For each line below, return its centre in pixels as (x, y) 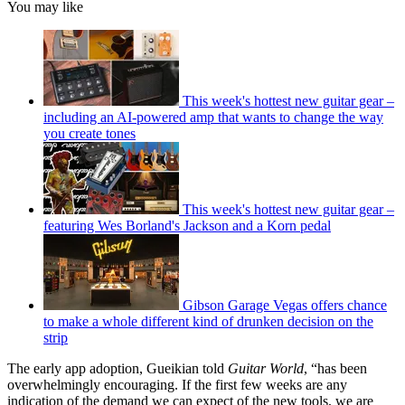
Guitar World (266, 368)
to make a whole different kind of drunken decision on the (208, 321)
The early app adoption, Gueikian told (118, 368)
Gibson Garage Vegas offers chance (285, 305)
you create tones (89, 133)
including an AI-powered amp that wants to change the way (213, 117)
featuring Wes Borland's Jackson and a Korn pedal (187, 225)
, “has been (335, 368)
